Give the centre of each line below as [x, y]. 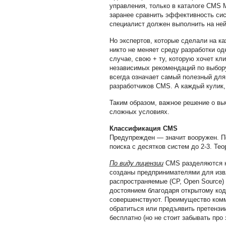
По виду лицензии [136, 163]
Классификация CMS [143, 128]
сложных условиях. [139, 112]
